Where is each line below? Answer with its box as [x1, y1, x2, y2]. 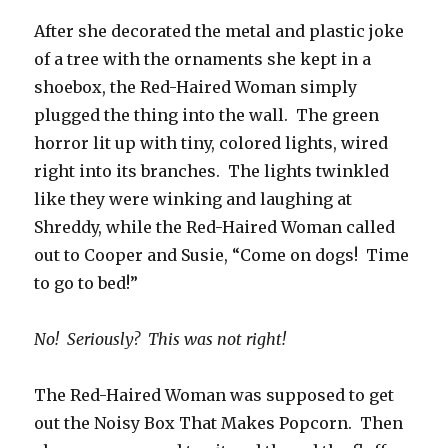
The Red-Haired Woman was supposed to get [34, 385, 395, 406]
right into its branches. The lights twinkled [34, 161, 390, 182]
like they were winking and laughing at [34, 189, 353, 210]
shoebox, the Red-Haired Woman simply [34, 77, 358, 98]
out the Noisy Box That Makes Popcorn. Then [34, 413, 404, 434]
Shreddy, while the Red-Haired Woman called [34, 217, 396, 238]
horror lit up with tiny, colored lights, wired [34, 133, 389, 154]
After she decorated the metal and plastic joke [34, 21, 405, 42]
